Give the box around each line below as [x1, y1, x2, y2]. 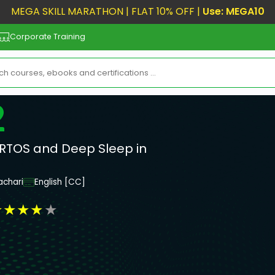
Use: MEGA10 [202, 4, 265, 18]
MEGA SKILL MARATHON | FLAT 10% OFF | [10, 4, 203, 18]
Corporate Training [10, 31, 86, 42]
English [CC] [34, 176, 85, 188]
